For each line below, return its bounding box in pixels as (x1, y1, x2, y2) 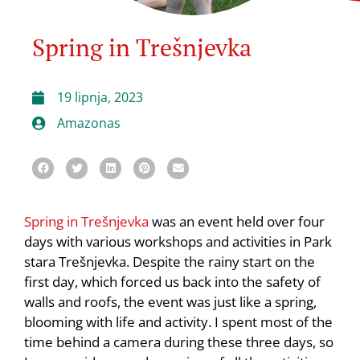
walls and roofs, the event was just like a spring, (24, 292, 317, 311)
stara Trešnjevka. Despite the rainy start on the (24, 252, 315, 271)
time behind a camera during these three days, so (24, 333, 333, 351)
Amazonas (57, 114, 121, 132)
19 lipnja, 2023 (57, 88, 143, 106)
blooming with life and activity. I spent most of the (24, 313, 333, 331)
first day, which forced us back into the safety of (24, 272, 321, 291)
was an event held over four (149, 212, 325, 231)
